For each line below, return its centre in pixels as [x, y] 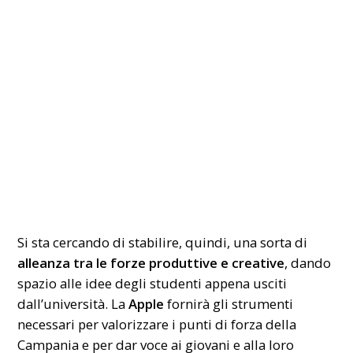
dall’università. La [73, 303]
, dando [308, 262]
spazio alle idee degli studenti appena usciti [152, 283]
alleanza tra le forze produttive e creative [151, 262]
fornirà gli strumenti [229, 303]
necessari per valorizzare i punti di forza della [157, 324]
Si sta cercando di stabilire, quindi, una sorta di [163, 242]
